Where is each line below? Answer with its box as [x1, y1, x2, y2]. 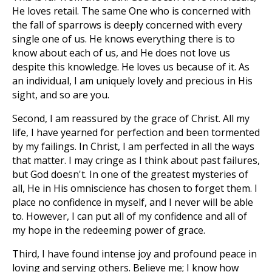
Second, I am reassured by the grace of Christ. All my [12, 112, 250, 125]
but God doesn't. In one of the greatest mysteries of [12, 168, 248, 181]
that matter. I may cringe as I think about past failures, [12, 154, 260, 167]
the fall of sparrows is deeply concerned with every [12, 18, 242, 32]
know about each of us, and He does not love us [12, 46, 230, 59]
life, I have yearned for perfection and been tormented [12, 126, 260, 139]
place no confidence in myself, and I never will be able [12, 195, 253, 209]
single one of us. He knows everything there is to [12, 32, 235, 46]
